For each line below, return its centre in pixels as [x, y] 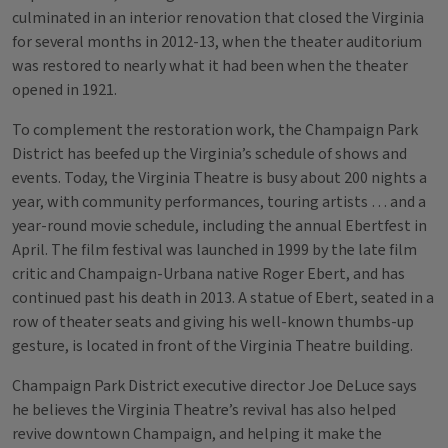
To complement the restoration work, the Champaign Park [215, 130]
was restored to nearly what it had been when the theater [210, 66]
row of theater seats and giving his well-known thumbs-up [213, 322]
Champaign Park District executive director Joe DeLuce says [214, 386]
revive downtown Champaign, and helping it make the [197, 434]
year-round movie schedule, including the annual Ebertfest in [219, 226]
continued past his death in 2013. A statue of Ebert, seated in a [223, 298]
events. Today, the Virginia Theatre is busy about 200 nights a [219, 178]
